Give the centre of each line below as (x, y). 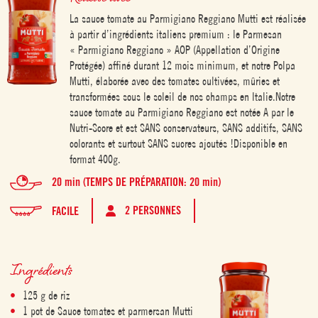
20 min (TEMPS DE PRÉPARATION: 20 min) (136, 182)
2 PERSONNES (153, 210)
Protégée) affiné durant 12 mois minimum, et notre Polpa (183, 65)
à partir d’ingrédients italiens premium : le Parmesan (176, 34)
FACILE (65, 211)
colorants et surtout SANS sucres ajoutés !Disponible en (179, 143)
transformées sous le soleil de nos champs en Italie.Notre (183, 97)
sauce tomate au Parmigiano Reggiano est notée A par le (182, 112)
